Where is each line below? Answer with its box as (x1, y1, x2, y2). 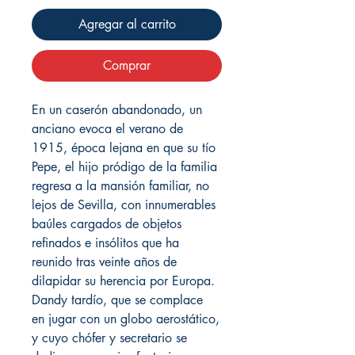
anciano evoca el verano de (32, 120, 183, 137)
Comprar (103, 56, 151, 74)
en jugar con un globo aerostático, (32, 310, 219, 327)
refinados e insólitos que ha (32, 234, 179, 251)
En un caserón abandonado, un (32, 101, 202, 118)
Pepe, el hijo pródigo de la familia (32, 158, 217, 175)
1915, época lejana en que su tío (32, 139, 216, 156)
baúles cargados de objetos (32, 215, 181, 232)
